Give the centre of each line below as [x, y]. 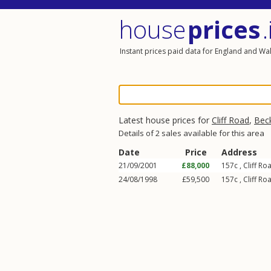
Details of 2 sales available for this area [191, 133]
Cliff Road [230, 120]
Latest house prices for [165, 120]
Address [239, 152]
